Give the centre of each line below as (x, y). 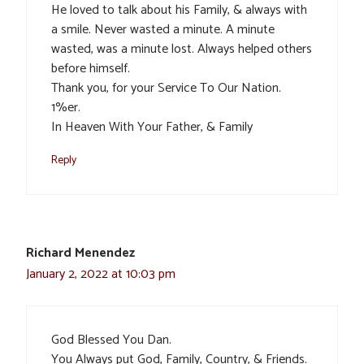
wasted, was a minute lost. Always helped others (182, 49)
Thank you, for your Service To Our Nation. (166, 88)
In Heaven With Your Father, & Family (152, 127)
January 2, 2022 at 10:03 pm (101, 274)
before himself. (91, 68)
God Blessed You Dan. (111, 340)
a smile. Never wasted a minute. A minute (163, 29)
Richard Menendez (80, 253)
